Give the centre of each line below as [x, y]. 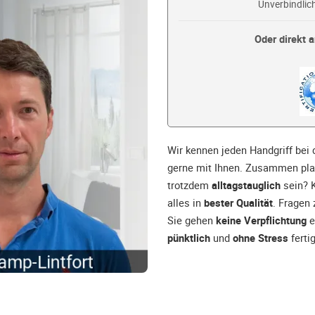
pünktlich [189, 238]
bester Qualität [238, 203]
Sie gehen [192, 220]
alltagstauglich [246, 185]
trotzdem [189, 185]
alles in [186, 203]
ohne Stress [261, 238]
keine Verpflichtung [261, 220]
